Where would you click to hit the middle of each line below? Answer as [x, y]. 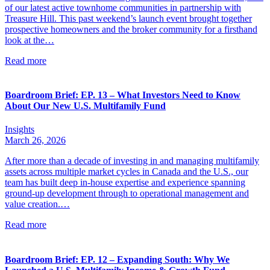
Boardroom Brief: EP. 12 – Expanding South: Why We [117, 259]
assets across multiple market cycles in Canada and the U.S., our [127, 172]
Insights [20, 130]
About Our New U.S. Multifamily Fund [85, 106]
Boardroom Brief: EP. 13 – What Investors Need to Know [123, 95]
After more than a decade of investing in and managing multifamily [132, 161]
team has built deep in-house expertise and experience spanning [125, 183]
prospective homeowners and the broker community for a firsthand [131, 29]
